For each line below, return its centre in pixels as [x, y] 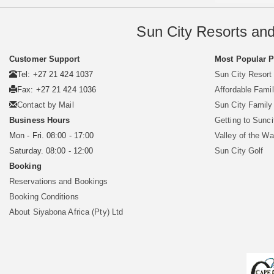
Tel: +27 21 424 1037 [55, 75]
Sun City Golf [239, 151]
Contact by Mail [46, 105]
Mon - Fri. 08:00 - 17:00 [52, 136]
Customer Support [45, 59]
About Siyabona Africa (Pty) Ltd [66, 212]
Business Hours [40, 120]
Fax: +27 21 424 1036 [57, 90]
